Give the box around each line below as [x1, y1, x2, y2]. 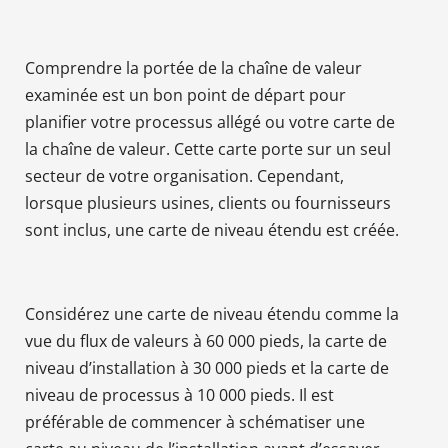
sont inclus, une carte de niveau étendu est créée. [25, 218, 399, 241]
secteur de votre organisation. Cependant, [25, 164, 344, 187]
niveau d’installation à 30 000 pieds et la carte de [25, 356, 389, 379]
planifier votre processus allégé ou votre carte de [25, 110, 395, 133]
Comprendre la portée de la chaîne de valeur [25, 56, 362, 79]
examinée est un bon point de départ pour [25, 83, 346, 106]
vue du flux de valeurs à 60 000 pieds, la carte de [25, 329, 387, 352]
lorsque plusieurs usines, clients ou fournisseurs [25, 191, 391, 214]
